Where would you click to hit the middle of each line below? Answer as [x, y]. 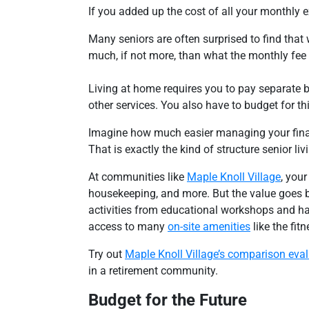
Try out [107, 254]
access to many [128, 226]
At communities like [138, 177]
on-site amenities [209, 226]
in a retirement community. [153, 270]
